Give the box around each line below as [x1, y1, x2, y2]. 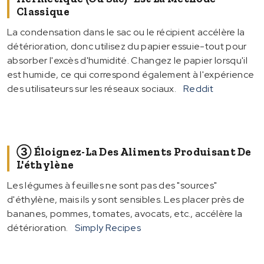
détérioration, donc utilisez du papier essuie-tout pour [7, 39, 247, 52]
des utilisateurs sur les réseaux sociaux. [7, 82, 177, 95]
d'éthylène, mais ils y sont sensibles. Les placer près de [7, 193, 245, 206]
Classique [16, 5, 70, 18]
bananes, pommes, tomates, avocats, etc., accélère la [7, 207, 243, 220]
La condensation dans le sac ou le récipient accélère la [7, 25, 245, 38]
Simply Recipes [75, 221, 141, 234]
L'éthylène [16, 158, 74, 171]
